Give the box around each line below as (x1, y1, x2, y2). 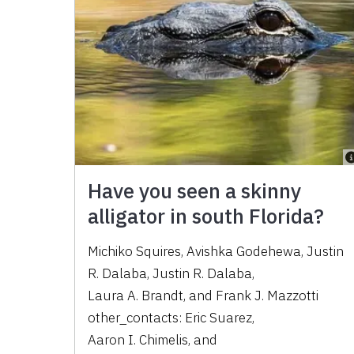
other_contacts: (88, 308, 186, 326)
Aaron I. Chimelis (88, 330, 189, 348)
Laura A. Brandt (88, 286, 184, 304)
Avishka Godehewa (186, 242, 302, 260)
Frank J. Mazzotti (216, 286, 319, 304)
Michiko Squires (88, 242, 182, 260)
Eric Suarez (185, 308, 253, 326)
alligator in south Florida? (88, 201, 325, 229)
